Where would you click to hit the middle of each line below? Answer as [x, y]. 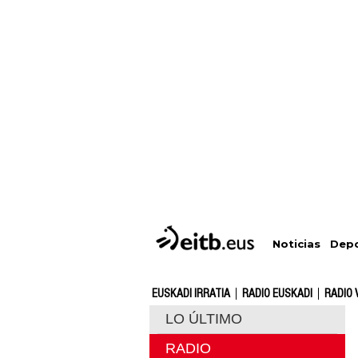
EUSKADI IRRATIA [191, 293]
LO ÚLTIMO [204, 319]
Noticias [296, 244]
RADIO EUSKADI [277, 293]
